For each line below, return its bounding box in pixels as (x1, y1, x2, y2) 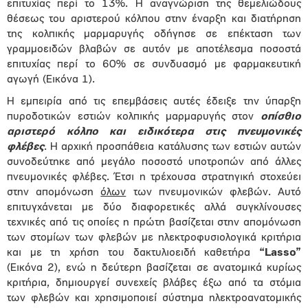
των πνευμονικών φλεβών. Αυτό (126, 187, 302, 198)
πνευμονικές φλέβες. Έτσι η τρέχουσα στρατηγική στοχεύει (7, 172, 301, 183)
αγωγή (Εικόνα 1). (7, 74, 95, 85)
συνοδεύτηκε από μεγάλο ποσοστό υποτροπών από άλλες (7, 157, 301, 168)
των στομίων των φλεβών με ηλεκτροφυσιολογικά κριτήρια (7, 232, 301, 243)
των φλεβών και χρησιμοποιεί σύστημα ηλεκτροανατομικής (7, 293, 301, 304)
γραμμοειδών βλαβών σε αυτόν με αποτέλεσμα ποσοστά (7, 44, 301, 55)
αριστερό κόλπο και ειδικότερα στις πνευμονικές (7, 126, 301, 137)
